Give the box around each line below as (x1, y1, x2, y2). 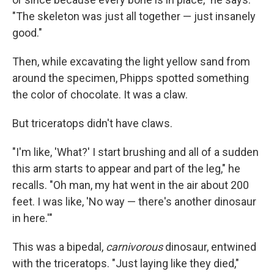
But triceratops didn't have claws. (12, 117, 172, 130)
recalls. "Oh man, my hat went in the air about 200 (12, 179, 249, 191)
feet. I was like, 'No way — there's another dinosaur (12, 195, 256, 208)
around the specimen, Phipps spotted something (12, 72, 249, 84)
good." (12, 26, 42, 39)
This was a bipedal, (12, 240, 106, 253)
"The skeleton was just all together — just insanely (12, 10, 256, 23)
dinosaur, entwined (163, 240, 256, 253)
